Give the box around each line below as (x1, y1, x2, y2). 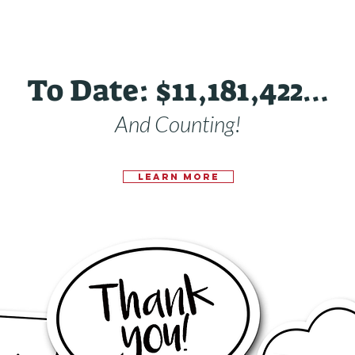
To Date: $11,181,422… (26, 71, 329, 110)
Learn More (137, 171, 219, 182)
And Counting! (114, 110, 241, 137)
